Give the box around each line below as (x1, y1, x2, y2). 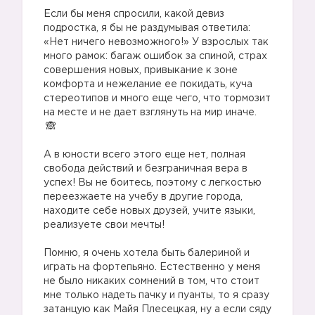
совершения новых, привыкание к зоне (44, 66, 238, 75)
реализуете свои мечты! (44, 221, 165, 229)
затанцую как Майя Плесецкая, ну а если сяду (44, 305, 271, 314)
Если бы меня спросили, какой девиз (44, 10, 224, 18)
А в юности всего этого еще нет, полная (44, 150, 245, 159)
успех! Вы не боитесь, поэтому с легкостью (44, 179, 262, 187)
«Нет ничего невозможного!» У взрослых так (44, 38, 269, 46)
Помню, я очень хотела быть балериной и (44, 249, 250, 257)
